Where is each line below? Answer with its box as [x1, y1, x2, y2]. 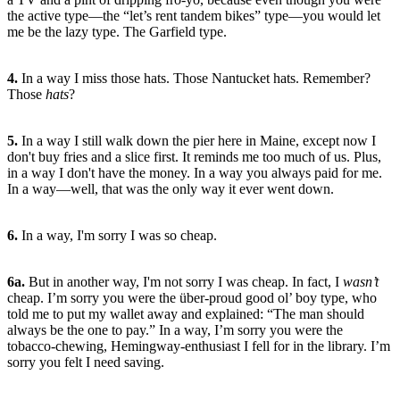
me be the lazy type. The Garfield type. [7, 23, 227, 39]
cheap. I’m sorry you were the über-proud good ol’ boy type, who [7, 289, 377, 305]
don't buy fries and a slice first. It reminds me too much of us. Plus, [7, 148, 381, 164]
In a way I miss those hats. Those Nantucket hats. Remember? [18, 70, 371, 86]
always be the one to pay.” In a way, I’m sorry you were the [7, 321, 343, 337]
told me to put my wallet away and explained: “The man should [7, 305, 364, 321]
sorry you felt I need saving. [7, 354, 164, 370]
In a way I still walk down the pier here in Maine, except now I [18, 132, 376, 148]
